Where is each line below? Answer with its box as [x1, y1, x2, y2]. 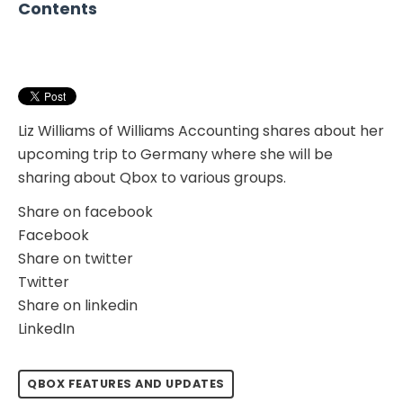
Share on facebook [18, 201, 153, 222]
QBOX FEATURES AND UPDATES [27, 375, 225, 391]
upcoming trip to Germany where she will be [18, 143, 333, 165]
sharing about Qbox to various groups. [18, 166, 286, 188]
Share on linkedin [18, 294, 138, 316]
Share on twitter [18, 247, 133, 269]
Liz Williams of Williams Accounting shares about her [18, 120, 384, 141]
